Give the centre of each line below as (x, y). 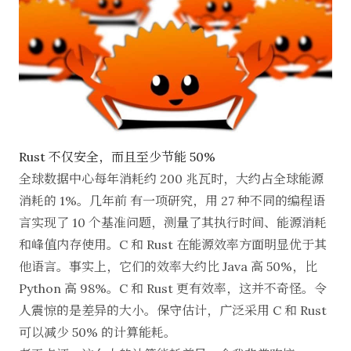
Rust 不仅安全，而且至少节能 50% (117, 157)
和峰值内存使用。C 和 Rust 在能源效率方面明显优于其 (173, 244)
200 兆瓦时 (192, 179)
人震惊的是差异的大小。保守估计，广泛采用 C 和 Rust (173, 310)
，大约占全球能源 (273, 179)
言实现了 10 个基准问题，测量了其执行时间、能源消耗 (173, 223)
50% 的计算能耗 (118, 332)
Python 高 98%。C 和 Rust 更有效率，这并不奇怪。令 (173, 288)
